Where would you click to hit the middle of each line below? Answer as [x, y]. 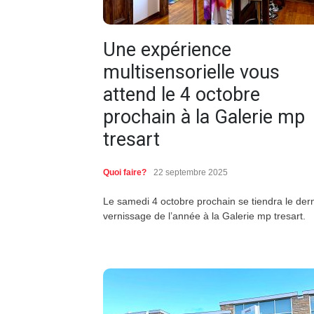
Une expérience [167, 50]
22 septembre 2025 [191, 173]
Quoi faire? [125, 173]
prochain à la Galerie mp [204, 117]
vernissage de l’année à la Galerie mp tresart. [204, 216]
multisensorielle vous [191, 73]
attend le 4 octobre [182, 95]
